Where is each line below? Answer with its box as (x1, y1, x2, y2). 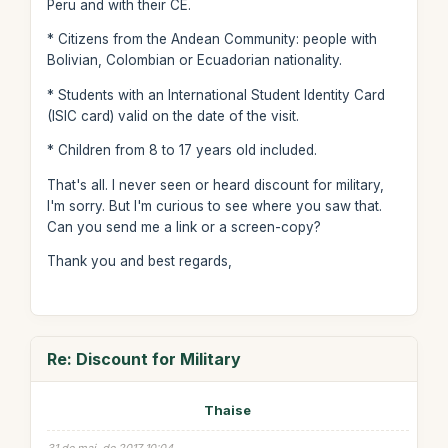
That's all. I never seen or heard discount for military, (46, 176, 384, 193)
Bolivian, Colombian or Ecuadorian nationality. (46, 52, 342, 68)
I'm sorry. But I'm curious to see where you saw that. (46, 197, 382, 214)
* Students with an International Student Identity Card (46, 86, 385, 103)
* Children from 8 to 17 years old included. (46, 142, 317, 158)
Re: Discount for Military (46, 349, 241, 369)
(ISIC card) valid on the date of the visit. (46, 107, 299, 124)
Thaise (204, 402, 252, 418)
